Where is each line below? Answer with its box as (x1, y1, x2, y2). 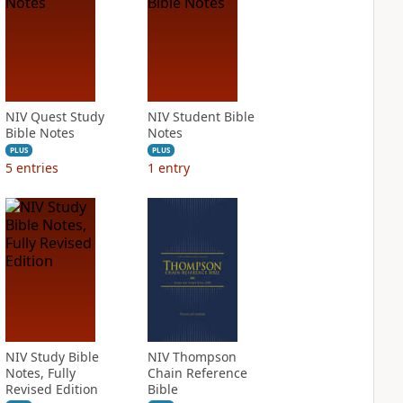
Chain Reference (147, 364, 247, 381)
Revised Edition (4, 381, 98, 398)
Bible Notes (4, 124, 75, 141)
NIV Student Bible (147, 108, 255, 125)
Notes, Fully (4, 364, 76, 381)
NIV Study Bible (4, 348, 99, 365)
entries (15, 159, 58, 176)
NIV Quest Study (4, 108, 104, 125)
